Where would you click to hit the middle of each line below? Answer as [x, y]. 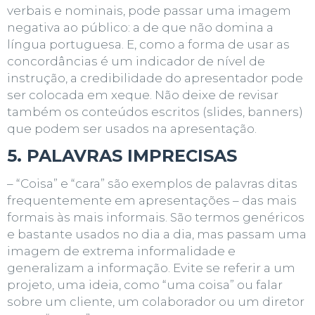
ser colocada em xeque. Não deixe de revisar [143, 95]
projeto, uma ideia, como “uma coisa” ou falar [145, 284]
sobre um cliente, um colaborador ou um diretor [156, 301]
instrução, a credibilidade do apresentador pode [155, 78]
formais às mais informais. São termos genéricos [156, 217]
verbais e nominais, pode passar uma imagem [149, 10]
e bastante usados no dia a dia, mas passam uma [157, 234]
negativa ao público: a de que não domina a [140, 27]
